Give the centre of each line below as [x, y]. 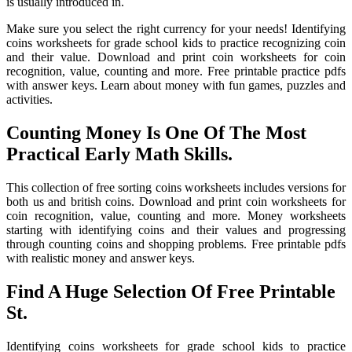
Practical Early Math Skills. [119, 154]
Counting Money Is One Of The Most [156, 133]
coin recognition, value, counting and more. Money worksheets [176, 215]
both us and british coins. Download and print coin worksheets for [176, 201]
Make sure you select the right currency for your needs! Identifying [176, 29]
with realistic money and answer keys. [101, 258]
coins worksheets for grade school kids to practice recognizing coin [176, 43]
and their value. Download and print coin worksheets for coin [176, 57]
